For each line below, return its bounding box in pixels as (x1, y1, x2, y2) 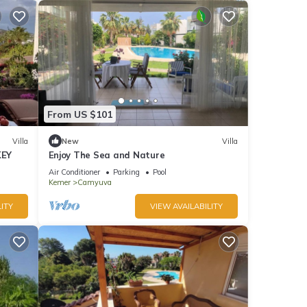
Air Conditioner (48, 167, 100, 177)
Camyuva (77, 177, 112, 188)
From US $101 (47, 108, 112, 121)
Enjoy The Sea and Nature (48, 149, 165, 161)
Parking (112, 167, 140, 177)
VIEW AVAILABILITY (150, 201, 223, 212)
